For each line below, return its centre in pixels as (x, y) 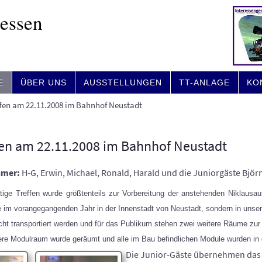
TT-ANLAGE (204, 82)
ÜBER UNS (44, 82)
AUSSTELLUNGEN (123, 82)
